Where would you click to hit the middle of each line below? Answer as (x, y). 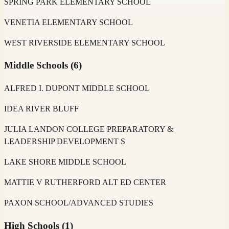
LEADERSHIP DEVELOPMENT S (65, 141)
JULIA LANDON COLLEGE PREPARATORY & (89, 129)
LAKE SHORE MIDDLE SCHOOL (65, 162)
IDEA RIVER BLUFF (41, 109)
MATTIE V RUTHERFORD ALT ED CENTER (85, 182)
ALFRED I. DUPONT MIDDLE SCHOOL (77, 88)
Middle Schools (36, 65)
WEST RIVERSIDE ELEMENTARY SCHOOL (85, 42)
